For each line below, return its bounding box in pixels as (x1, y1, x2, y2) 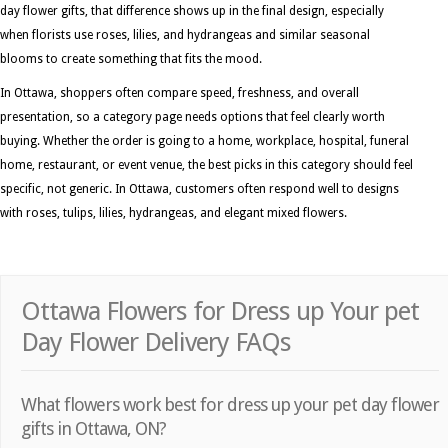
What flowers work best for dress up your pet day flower (21, 394, 439, 415)
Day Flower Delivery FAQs (21, 327, 291, 357)
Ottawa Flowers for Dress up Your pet (21, 296, 419, 326)
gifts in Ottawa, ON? (21, 418, 166, 439)
